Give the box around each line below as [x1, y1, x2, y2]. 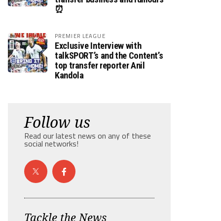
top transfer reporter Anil [55, 60, 145, 71]
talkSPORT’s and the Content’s [55, 50, 163, 61]
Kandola [55, 70, 84, 80]
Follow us [24, 112, 90, 132]
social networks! [24, 138, 78, 149]
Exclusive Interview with [55, 40, 142, 51]
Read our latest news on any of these [24, 130, 151, 142]
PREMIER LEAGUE [55, 32, 106, 40]
